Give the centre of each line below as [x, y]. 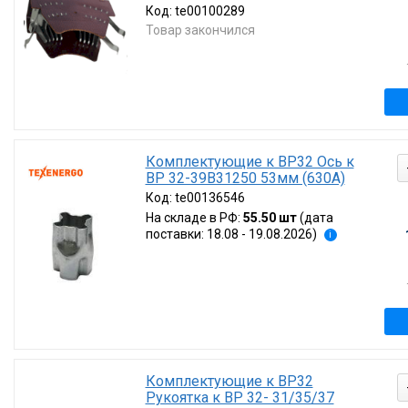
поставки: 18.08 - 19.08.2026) [231, 234]
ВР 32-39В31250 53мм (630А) [245, 178]
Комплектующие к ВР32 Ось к [250, 162]
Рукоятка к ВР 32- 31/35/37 [240, 398]
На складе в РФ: [194, 218]
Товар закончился [200, 30]
